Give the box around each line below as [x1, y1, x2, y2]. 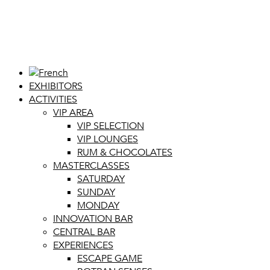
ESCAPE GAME [77, 252, 142, 265]
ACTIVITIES [29, 93, 77, 106]
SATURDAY [77, 172, 125, 186]
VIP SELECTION [77, 119, 144, 133]
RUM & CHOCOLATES [77, 146, 172, 159]
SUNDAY [77, 186, 115, 199]
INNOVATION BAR [53, 212, 133, 225]
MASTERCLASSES [53, 159, 130, 172]
